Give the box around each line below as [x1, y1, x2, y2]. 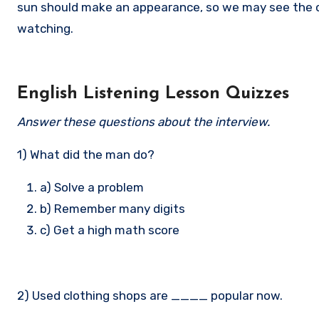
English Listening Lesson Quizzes [17, 85, 289, 103]
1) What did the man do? [17, 147, 155, 162]
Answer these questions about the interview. [17, 114, 270, 129]
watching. [17, 21, 73, 36]
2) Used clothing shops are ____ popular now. [17, 288, 283, 303]
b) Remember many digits [40, 201, 185, 216]
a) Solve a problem [40, 179, 144, 194]
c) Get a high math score [40, 222, 179, 237]
